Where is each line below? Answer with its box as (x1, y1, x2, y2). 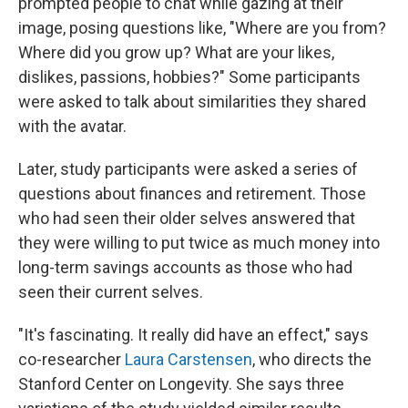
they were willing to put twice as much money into (18, 233, 380, 252)
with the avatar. (18, 117, 127, 136)
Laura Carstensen (125, 350, 252, 369)
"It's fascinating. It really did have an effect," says (18, 325, 369, 344)
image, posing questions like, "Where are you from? (18, 18, 386, 37)
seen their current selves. (18, 282, 203, 301)
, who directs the (252, 350, 372, 369)
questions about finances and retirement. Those (18, 184, 366, 203)
